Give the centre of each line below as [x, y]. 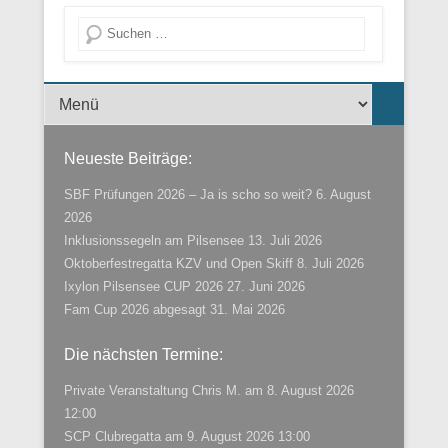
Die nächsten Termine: [143, 354]
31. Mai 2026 [247, 309]
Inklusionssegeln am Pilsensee [154, 240]
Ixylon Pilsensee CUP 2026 [143, 286]
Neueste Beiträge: [128, 158]
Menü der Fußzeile [98, 95]
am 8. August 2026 [297, 390]
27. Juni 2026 [266, 286]
